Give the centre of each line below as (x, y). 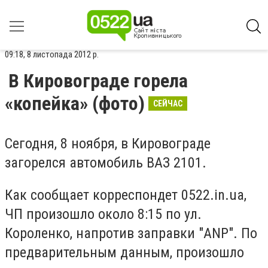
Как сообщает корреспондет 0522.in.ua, (126, 195)
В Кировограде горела (98, 81)
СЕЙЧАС (168, 103)
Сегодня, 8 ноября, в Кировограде (108, 144)
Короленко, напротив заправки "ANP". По (131, 233)
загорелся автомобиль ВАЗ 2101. (106, 163)
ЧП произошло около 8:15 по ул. (103, 214)
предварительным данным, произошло (124, 252)
